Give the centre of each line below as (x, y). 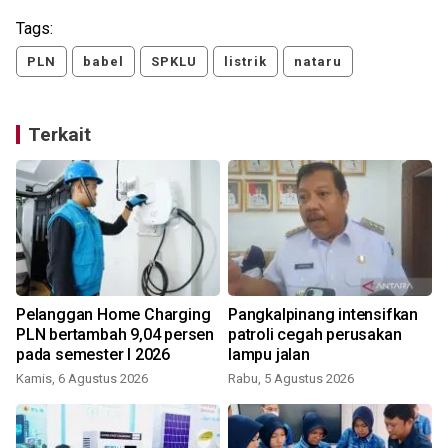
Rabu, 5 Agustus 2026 (291, 378)
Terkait (59, 134)
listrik (245, 61)
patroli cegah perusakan (315, 334)
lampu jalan (269, 354)
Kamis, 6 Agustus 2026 (82, 378)
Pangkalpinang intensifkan (323, 314)
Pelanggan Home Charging (113, 314)
